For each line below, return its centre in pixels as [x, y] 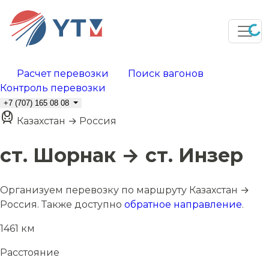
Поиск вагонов [166, 74]
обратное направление [183, 204]
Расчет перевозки [63, 74]
